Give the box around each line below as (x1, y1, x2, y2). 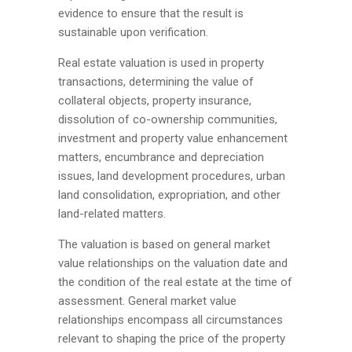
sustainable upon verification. (58, 25, 208, 39)
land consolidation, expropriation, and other (58, 188, 280, 202)
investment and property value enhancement (58, 131, 288, 145)
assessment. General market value (58, 294, 236, 308)
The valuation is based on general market (58, 237, 270, 251)
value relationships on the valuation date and (58, 256, 288, 270)
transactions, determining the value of (58, 75, 254, 89)
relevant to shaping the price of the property (58, 332, 285, 346)
